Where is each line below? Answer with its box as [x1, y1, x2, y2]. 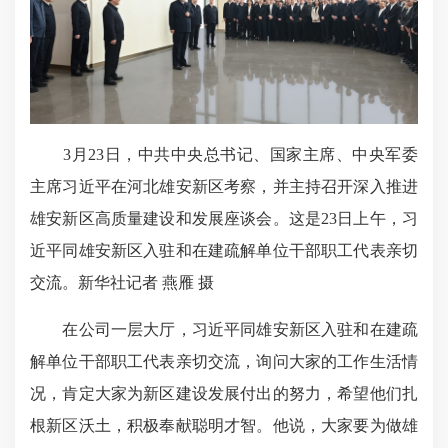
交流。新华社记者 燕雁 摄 [30, 274, 214, 292]
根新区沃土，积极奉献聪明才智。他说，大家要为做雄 [30, 417, 418, 435]
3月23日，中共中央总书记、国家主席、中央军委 [30, 146, 418, 164]
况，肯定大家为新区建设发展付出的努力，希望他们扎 [30, 385, 418, 403]
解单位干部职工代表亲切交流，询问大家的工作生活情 [30, 353, 418, 371]
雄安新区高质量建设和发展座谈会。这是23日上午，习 [30, 210, 418, 228]
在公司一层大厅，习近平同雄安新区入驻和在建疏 [30, 321, 418, 339]
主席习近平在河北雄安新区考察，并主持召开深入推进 [30, 178, 418, 196]
